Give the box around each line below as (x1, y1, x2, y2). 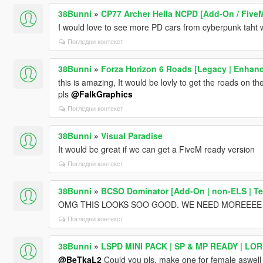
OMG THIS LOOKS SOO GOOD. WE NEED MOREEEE (58, 198, 262, 210)
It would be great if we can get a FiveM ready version (58, 143, 255, 155)
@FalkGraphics (70, 87, 133, 100)
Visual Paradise (100, 129, 163, 141)
